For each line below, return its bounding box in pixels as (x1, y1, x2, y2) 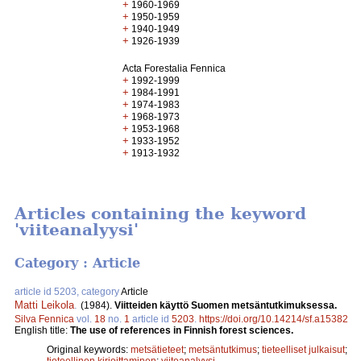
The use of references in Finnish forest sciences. (70, 324, 293, 336)
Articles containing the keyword (15, 204, 306, 224)
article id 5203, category (15, 285, 121, 297)
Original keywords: (47, 343, 131, 355)
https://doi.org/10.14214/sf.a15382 (199, 313, 348, 325)
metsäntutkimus (189, 343, 257, 355)
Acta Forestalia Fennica (122, 63, 226, 74)
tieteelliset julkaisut (262, 343, 345, 355)
